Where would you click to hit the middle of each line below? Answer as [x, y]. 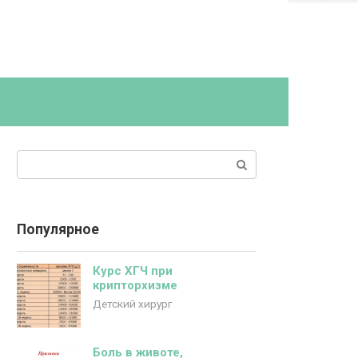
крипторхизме [135, 285]
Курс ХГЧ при [133, 271]
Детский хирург [132, 304]
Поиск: [36, 159]
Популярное [58, 229]
